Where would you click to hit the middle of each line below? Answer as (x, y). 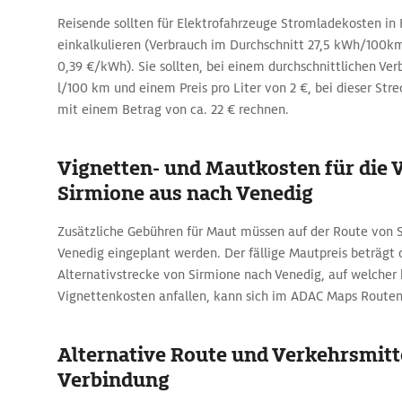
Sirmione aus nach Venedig (185, 193)
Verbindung (114, 380)
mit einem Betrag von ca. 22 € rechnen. (173, 109)
